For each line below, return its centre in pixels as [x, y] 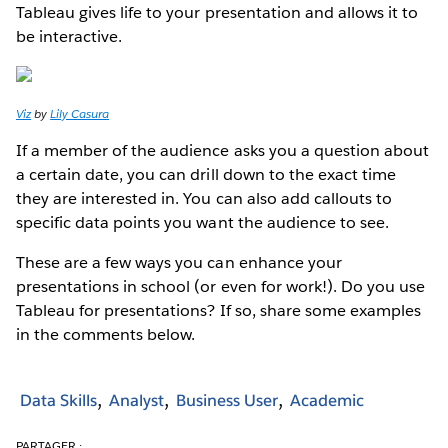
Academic [327, 401]
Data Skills [58, 401]
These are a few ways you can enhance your [179, 262]
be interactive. [69, 36]
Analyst [136, 401]
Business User [227, 401]
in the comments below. [106, 334]
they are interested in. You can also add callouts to [204, 198]
